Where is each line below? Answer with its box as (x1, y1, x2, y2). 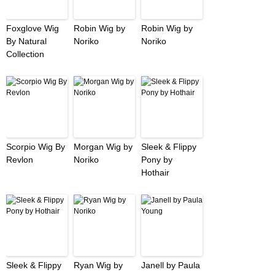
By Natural (6, 36, 47, 47)
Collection (6, 49, 44, 60)
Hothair (141, 168, 169, 178)
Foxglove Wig (6, 23, 59, 34)
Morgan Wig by (74, 142, 133, 152)
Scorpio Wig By (6, 142, 65, 152)
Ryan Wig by (74, 260, 123, 271)
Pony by (141, 155, 172, 165)
